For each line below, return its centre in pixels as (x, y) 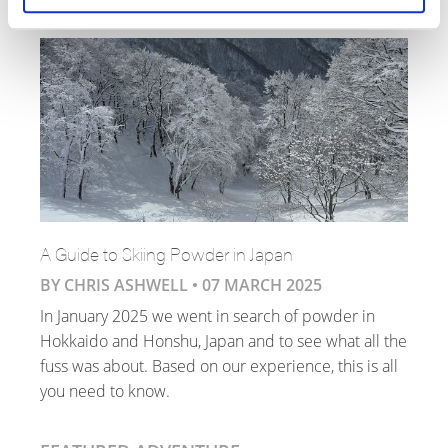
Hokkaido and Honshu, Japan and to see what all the (223, 340)
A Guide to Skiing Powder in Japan (166, 253)
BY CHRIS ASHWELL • (121, 284)
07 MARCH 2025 (262, 284)
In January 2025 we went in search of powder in (207, 315)
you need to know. (105, 390)
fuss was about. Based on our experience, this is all (219, 365)
